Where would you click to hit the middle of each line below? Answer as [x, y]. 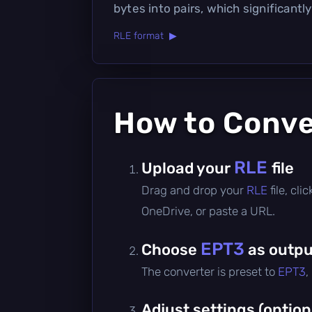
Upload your [188, 168]
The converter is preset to [210, 271]
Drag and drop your [194, 190]
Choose [171, 249]
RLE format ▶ [145, 36]
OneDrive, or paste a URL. [208, 211]
